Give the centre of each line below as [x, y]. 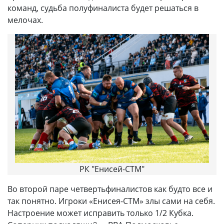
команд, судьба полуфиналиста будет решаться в [103, 8]
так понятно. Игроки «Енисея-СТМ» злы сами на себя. [111, 201]
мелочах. [25, 20]
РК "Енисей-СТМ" [112, 169]
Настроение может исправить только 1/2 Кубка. [100, 213]
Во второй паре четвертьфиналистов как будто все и [110, 189]
